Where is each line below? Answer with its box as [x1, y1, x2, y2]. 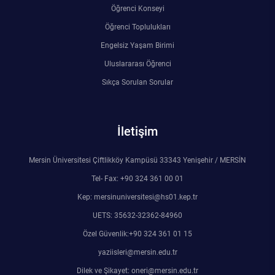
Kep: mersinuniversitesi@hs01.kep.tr [77, 193, 198, 201]
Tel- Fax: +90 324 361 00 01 [91, 174, 184, 183]
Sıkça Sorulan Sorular [102, 78, 173, 87]
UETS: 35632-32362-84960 [93, 211, 182, 220]
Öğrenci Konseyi [110, 4, 165, 13]
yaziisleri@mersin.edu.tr [98, 248, 177, 257]
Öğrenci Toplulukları [104, 23, 171, 31]
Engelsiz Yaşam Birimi [101, 41, 174, 50]
